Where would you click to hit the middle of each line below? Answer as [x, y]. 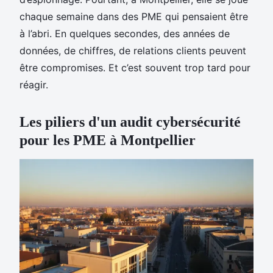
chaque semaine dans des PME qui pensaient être [134, 17]
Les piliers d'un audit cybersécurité [130, 122]
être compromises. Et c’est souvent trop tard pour [135, 68]
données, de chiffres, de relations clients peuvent [133, 51]
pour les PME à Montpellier [108, 140]
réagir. [34, 85]
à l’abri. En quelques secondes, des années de [125, 34]
